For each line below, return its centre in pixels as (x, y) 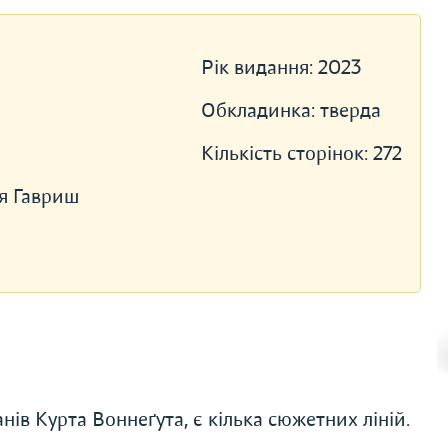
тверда (350, 110)
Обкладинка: (260, 110)
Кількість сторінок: (286, 153)
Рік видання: (259, 67)
